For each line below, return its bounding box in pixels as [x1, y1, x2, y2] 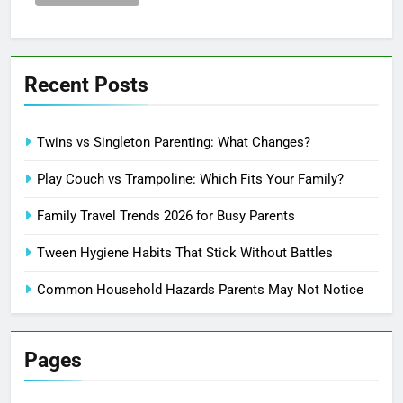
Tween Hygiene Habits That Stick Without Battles [37, 245, 333, 262]
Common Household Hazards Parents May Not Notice [37, 282, 363, 299]
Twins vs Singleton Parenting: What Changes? [37, 134, 310, 151]
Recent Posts [24, 72, 148, 98]
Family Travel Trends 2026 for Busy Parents [37, 208, 295, 225]
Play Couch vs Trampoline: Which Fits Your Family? [37, 171, 344, 188]
